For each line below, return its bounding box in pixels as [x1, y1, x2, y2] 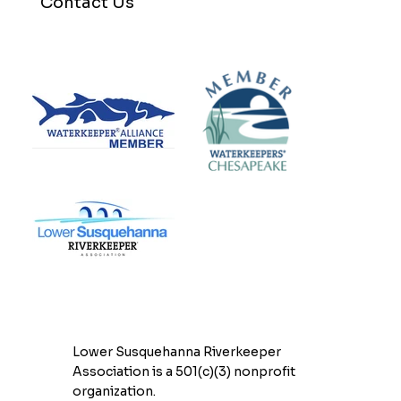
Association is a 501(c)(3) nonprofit [72, 363, 295, 380]
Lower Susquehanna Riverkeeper [72, 343, 281, 360]
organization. [72, 382, 156, 399]
